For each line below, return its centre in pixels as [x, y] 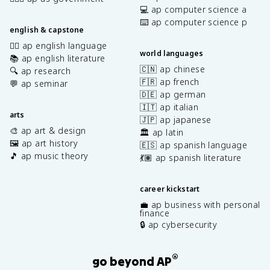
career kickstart [170, 189]
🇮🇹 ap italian [169, 107]
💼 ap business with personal [200, 205]
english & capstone [47, 30]
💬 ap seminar [39, 84]
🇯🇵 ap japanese [176, 120]
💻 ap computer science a [193, 10]
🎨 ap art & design [48, 131]
